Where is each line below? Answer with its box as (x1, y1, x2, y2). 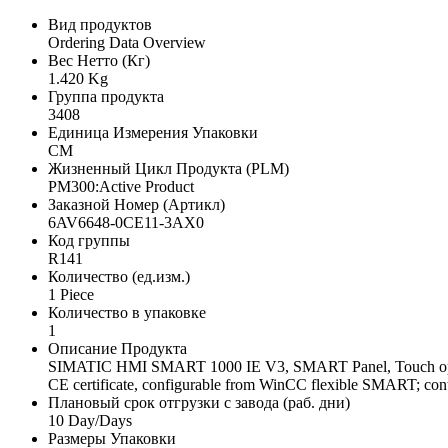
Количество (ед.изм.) (48, 268, 190, 286)
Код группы (48, 232, 130, 250)
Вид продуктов (48, 16, 152, 34)
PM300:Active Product (48, 178, 194, 196)
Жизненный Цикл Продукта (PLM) (48, 160, 289, 178)
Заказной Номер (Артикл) (48, 196, 225, 214)
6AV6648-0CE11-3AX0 (48, 214, 204, 232)
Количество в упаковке (48, 304, 206, 322)
